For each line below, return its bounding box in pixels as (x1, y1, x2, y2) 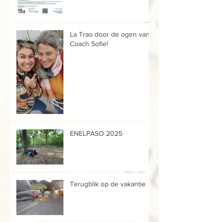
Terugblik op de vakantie (70, 179, 146, 188)
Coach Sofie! (70, 39, 108, 48)
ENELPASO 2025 (70, 129, 122, 137)
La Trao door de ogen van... (70, 30, 154, 38)
